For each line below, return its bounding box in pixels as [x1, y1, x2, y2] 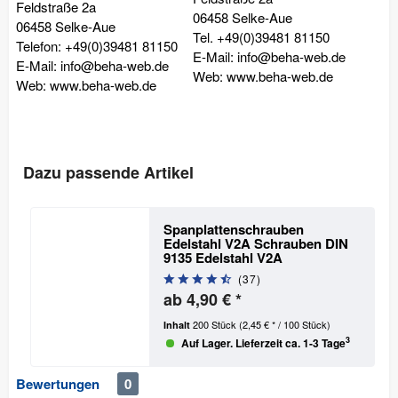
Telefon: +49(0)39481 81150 [16, 36, 178, 55]
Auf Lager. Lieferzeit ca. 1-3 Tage [178, 334, 346, 351]
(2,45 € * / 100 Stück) [238, 316, 330, 331]
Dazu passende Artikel [23, 160, 194, 184]
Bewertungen [16, 373, 99, 394]
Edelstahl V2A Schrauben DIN [163, 233, 348, 253]
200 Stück [192, 316, 239, 331]
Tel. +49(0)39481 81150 [193, 27, 330, 46]
